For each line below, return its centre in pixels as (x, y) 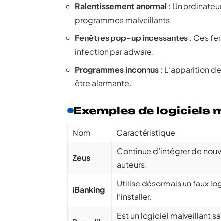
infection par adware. (115, 52)
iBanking (89, 190)
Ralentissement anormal (121, 6)
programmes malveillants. (124, 20)
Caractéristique (146, 132)
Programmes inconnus (117, 69)
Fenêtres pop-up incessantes (131, 38)
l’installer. (134, 197)
